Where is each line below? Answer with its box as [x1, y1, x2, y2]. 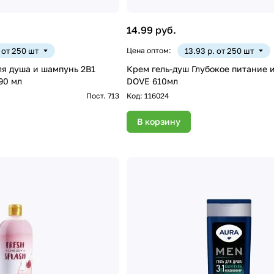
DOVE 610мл [126, 76, 178, 87]
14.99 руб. [126, 24, 176, 37]
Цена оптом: [126, 46, 171, 56]
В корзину [136, 116, 180, 127]
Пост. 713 [86, 91, 119, 101]
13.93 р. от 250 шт [184, 46, 254, 56]
